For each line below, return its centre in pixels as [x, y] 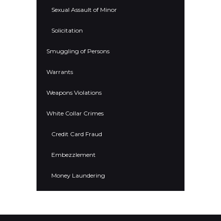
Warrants [60, 72]
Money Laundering [78, 176]
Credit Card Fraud [77, 134]
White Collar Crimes [75, 113]
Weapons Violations [74, 93]
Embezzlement [74, 155]
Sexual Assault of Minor [84, 10]
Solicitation [67, 31]
